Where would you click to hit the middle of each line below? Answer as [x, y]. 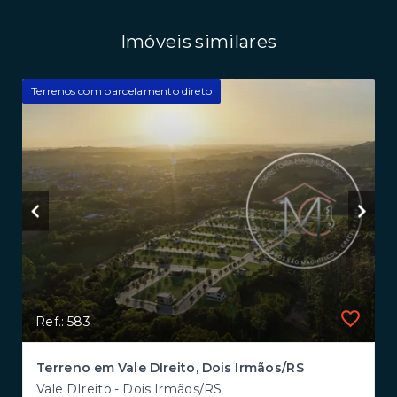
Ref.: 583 [63, 322]
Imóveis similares [198, 41]
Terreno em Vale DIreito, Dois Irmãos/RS [170, 368]
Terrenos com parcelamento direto [122, 90]
